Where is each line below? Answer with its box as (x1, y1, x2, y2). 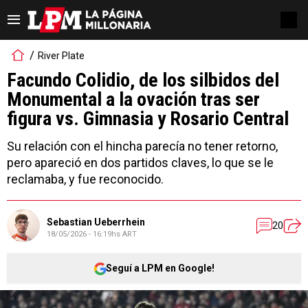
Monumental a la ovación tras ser (7, 88, 260, 111)
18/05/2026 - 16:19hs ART (47, 229, 137, 239)
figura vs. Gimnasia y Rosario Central (7, 107, 289, 130)
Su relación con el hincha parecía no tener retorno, (7, 139, 278, 153)
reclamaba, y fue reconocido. (7, 172, 164, 186)
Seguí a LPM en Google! (106, 262, 214, 274)
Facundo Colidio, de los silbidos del (7, 69, 279, 91)
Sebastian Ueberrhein (47, 216, 145, 228)
